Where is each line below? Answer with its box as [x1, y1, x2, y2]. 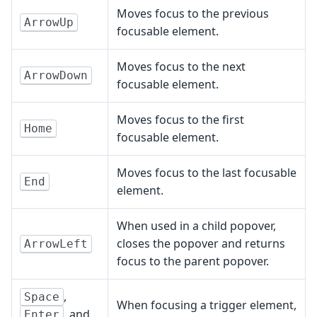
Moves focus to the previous [117, 6, 269, 22]
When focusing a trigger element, [117, 297, 296, 313]
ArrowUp [23, 16, 74, 30]
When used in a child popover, [117, 218, 276, 234]
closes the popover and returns [117, 236, 285, 252]
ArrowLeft [23, 237, 88, 251]
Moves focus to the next [117, 59, 246, 75]
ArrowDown [23, 69, 88, 83]
